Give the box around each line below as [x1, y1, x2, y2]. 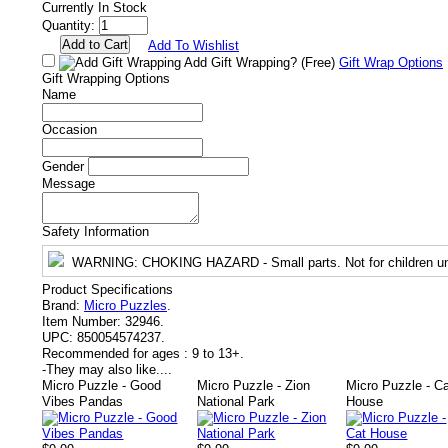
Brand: [42, 297, 80, 313]
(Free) [301, 54, 335, 70]
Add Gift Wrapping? [181, 54, 301, 70]
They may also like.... [46, 361, 172, 377]
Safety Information [42, 223, 149, 239]
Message [42, 175, 95, 191]
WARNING [72, 254, 134, 270]
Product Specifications [42, 281, 173, 297]
